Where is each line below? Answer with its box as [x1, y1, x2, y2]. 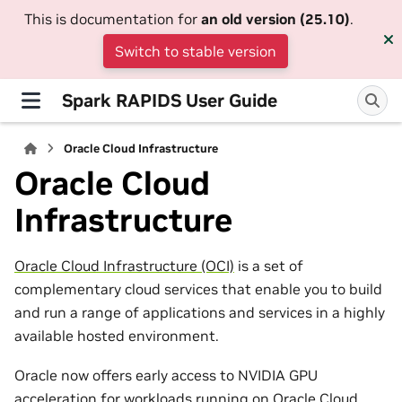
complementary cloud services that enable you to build [14, 279, 382, 298]
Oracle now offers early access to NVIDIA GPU [14, 366, 318, 385]
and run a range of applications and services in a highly [14, 302, 385, 321]
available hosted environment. [14, 326, 219, 345]
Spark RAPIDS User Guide [62, 88, 277, 112]
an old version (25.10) [200, 10, 350, 28]
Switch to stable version [115, 42, 276, 60]
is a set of [234, 256, 303, 275]
